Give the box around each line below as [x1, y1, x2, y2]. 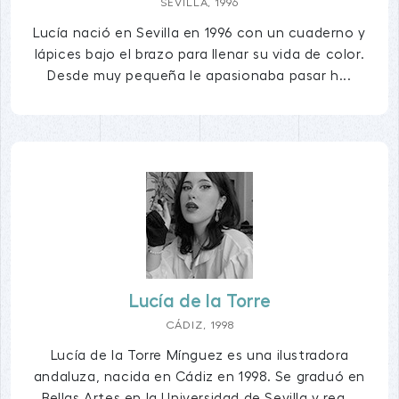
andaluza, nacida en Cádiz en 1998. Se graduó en [33, 369, 366, 384]
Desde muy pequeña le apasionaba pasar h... [47, 69, 352, 84]
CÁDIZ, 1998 [165, 319, 234, 330]
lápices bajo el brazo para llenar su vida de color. [34, 47, 365, 62]
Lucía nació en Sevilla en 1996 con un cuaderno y [33, 26, 366, 41]
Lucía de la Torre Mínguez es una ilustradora [50, 347, 349, 362]
